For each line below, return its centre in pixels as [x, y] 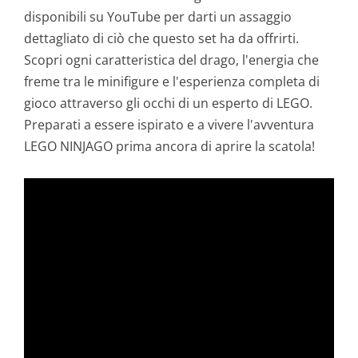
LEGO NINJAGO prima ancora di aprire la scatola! [169, 147]
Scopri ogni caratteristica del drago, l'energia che [171, 60]
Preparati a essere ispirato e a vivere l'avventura [169, 125]
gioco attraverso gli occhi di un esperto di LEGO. [168, 103]
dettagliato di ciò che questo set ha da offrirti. [161, 39]
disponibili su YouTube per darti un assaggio [158, 17]
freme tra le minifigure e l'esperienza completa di [172, 82]
